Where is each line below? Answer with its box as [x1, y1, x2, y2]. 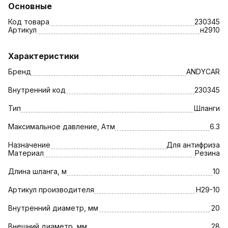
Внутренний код [8, 85, 66, 94]
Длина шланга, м [8, 166, 67, 176]
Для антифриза [166, 140, 220, 149]
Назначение [8, 140, 50, 149]
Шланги [194, 103, 220, 112]
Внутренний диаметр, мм [8, 203, 98, 212]
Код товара [8, 17, 49, 26]
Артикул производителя [8, 185, 94, 194]
